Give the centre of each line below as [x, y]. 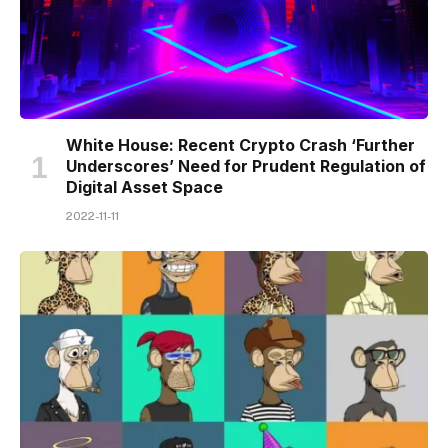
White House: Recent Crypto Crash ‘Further [240, 145]
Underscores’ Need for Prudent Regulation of [246, 166]
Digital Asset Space [144, 187]
